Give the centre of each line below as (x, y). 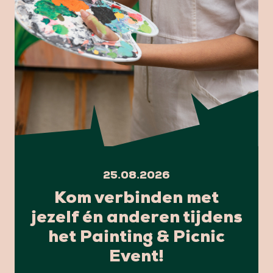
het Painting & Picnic (136, 238)
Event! (136, 257)
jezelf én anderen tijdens (136, 218)
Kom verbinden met (136, 199)
